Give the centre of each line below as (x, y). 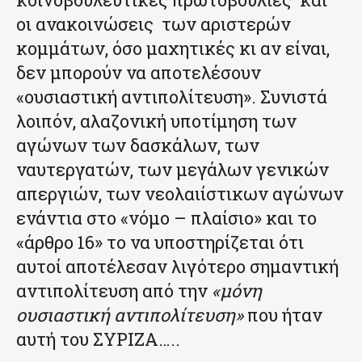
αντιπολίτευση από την (114, 290)
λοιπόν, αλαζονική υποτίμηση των (156, 120)
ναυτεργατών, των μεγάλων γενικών (173, 169)
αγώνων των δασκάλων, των (138, 145)
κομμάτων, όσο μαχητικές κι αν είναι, (173, 48)
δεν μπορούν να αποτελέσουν (139, 72)
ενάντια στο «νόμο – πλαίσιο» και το (166, 217)
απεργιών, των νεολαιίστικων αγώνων (180, 193)
